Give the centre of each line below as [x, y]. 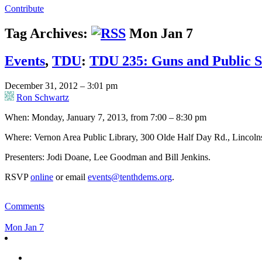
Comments [25, 206]
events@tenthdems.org [130, 177]
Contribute [24, 8]
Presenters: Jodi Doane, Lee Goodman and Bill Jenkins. [108, 157]
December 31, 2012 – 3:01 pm [61, 85]
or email [70, 177]
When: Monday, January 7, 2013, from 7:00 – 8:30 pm [106, 117]
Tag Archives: [48, 33]
